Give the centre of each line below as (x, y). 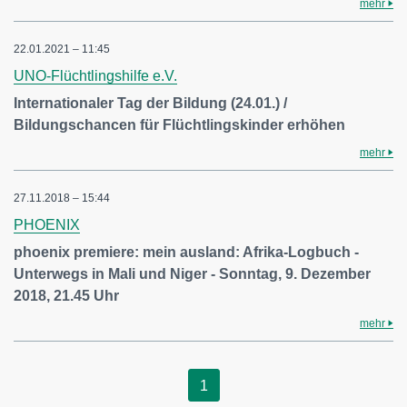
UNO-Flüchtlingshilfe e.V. (95, 75)
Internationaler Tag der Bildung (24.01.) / (150, 103)
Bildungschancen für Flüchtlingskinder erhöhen (179, 124)
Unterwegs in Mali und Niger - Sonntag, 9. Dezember (192, 273)
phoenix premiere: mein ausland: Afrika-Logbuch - (186, 252)
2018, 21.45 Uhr (66, 295)
